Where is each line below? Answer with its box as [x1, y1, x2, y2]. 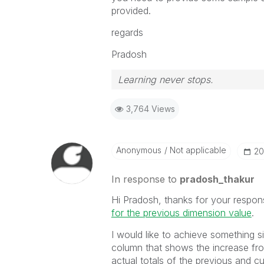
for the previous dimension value [111, 207, 252, 219]
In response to [111, 173, 180, 185]
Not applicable [167, 145, 226, 155]
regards [111, 27, 143, 38]
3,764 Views [126, 104, 175, 114]
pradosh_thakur [179, 173, 255, 185]
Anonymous [115, 145, 161, 155]
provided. [111, 5, 151, 16]
